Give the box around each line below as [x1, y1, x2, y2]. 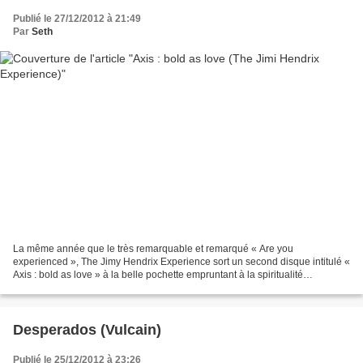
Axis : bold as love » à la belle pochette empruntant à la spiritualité [13, 268, 303, 280]
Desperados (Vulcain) [13, 321, 161, 338]
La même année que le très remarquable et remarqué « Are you [13, 242, 293, 254]
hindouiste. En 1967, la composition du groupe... [13, 281, 225, 293]
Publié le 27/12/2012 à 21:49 [13, 13, 141, 25]
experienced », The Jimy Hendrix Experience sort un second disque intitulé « [13, 255, 350, 267]
